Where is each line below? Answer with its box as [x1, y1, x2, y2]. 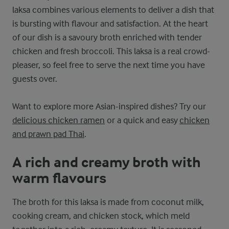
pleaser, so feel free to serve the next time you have [12, 60, 205, 70]
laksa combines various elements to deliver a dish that [12, 5, 214, 15]
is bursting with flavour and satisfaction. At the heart [12, 18, 208, 29]
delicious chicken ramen [12, 115, 105, 125]
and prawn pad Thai [12, 129, 84, 139]
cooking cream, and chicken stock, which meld [12, 211, 190, 221]
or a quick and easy [105, 115, 179, 125]
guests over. [12, 74, 57, 84]
